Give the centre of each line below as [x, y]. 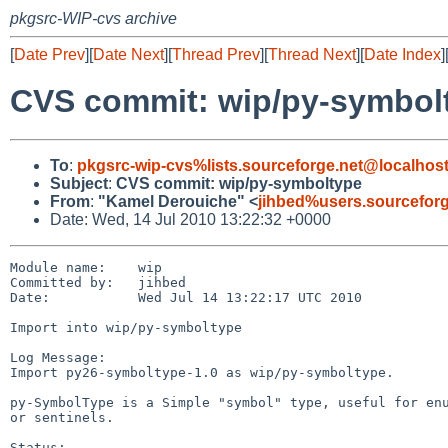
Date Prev [49, 54]
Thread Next [312, 54]
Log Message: [58, 357]
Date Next [128, 54]
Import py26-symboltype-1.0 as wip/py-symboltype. [202, 372]
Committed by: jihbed [98, 282]
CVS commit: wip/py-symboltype [239, 183]
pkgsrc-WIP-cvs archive [93, 18]
